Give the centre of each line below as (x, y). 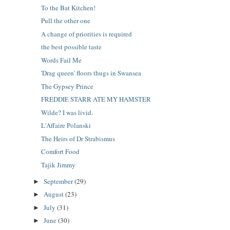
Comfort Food (61, 152)
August (54, 194)
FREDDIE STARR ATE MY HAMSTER (96, 99)
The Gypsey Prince (68, 86)
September (59, 181)
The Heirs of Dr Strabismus (78, 138)
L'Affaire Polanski (66, 126)
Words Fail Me (62, 60)
